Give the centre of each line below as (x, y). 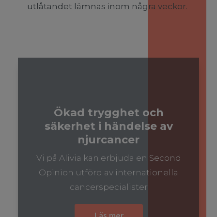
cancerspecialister (108, 187)
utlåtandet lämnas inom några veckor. (108, 6)
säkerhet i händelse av (108, 126)
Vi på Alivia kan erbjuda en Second (108, 158)
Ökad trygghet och (108, 113)
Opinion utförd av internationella (108, 172)
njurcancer (108, 140)
